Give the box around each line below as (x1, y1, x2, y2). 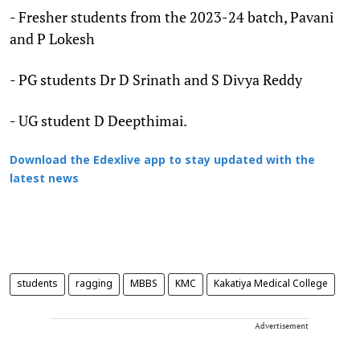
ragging (76, 278, 112, 290)
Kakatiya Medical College (214, 278, 328, 290)
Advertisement (255, 320, 309, 331)
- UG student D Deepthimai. (10, 110, 187, 130)
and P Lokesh (10, 28, 95, 48)
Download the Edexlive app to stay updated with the (10, 153, 315, 168)
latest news (10, 172, 79, 186)
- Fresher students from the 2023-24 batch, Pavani (10, 6, 333, 27)
